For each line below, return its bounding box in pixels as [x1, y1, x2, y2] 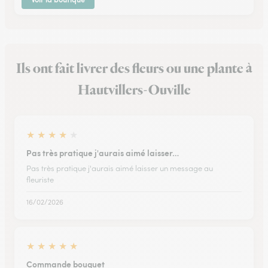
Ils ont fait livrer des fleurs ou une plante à [16, 59, 252, 78]
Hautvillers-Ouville [77, 81, 191, 100]
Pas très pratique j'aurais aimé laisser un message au [26, 163, 213, 173]
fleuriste [26, 175, 54, 185]
